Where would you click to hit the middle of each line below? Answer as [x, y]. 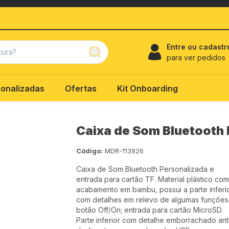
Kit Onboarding [147, 88]
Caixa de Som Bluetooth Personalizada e [145, 169]
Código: [89, 151]
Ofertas [81, 88]
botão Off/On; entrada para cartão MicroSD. [150, 210]
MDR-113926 [124, 151]
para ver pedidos [196, 58]
